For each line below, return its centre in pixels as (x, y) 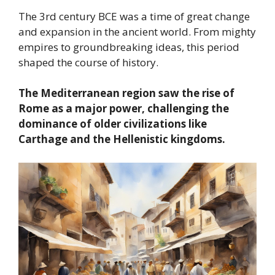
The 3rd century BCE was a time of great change (134, 16)
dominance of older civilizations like (113, 124)
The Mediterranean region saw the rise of (126, 93)
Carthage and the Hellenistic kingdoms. (122, 139)
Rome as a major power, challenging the (124, 108)
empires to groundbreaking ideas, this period (129, 47)
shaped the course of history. (88, 62)
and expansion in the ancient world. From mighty (137, 31)
